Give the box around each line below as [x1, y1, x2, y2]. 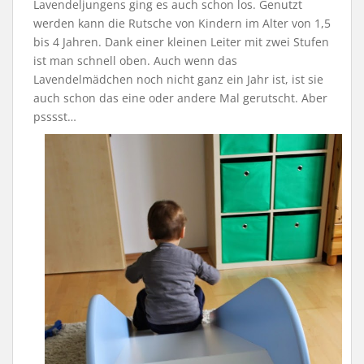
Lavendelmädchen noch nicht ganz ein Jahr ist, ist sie [33, 71, 323, 88]
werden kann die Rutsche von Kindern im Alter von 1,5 [33, 15, 331, 32]
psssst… [33, 109, 76, 125]
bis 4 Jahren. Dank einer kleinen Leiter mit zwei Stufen [33, 34, 329, 50]
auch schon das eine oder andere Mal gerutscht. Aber [33, 90, 327, 106]
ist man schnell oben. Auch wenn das [33, 53, 237, 69]
